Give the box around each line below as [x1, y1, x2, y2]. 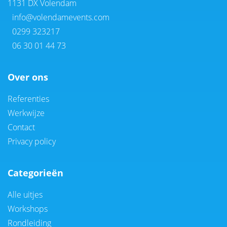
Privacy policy [8, 135, 56, 147]
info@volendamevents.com [10, 11, 109, 23]
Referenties [8, 93, 49, 104]
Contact [8, 121, 35, 133]
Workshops [8, 203, 48, 214]
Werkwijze [8, 107, 45, 119]
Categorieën [8, 166, 63, 179]
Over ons [8, 70, 48, 83]
